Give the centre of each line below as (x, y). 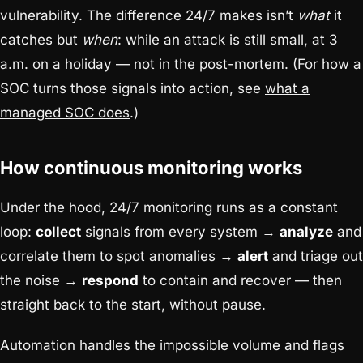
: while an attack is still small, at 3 (228, 40)
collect (58, 232)
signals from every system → (180, 232)
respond (110, 281)
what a (287, 89)
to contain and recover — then (240, 281)
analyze (306, 232)
